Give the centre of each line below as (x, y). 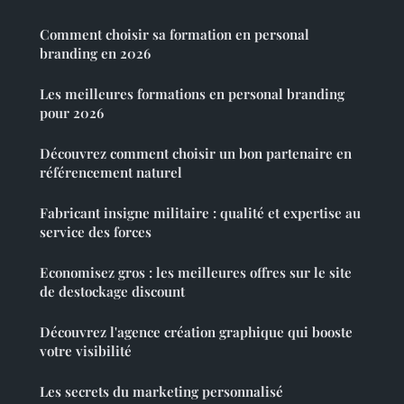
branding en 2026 (95, 54)
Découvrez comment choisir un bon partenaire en (196, 154)
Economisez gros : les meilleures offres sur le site (196, 273)
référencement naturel (111, 173)
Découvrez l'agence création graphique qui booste (196, 332)
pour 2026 (72, 113)
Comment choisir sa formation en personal (174, 35)
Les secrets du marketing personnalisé (161, 392)
